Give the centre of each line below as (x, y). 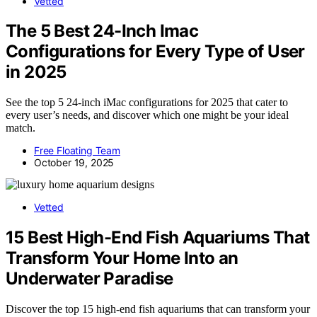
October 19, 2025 (74, 163)
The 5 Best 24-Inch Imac (102, 31)
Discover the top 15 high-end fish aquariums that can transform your (158, 309)
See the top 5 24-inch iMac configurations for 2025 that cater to (147, 103)
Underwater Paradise (90, 279)
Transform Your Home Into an (122, 258)
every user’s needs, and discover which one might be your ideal (147, 115)
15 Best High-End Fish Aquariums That (158, 238)
